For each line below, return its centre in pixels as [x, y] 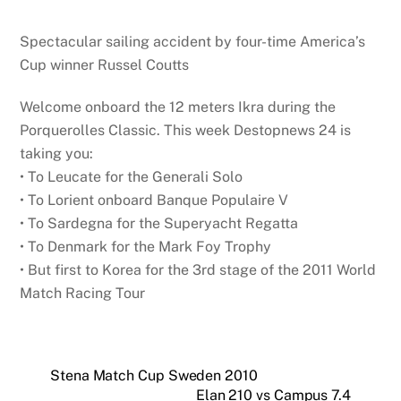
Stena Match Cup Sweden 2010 [154, 376]
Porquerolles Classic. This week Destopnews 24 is [186, 130]
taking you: [57, 153]
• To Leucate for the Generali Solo [132, 176]
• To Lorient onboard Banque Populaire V [154, 200]
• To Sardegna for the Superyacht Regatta [159, 223]
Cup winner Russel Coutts [105, 64]
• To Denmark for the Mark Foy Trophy [146, 246]
